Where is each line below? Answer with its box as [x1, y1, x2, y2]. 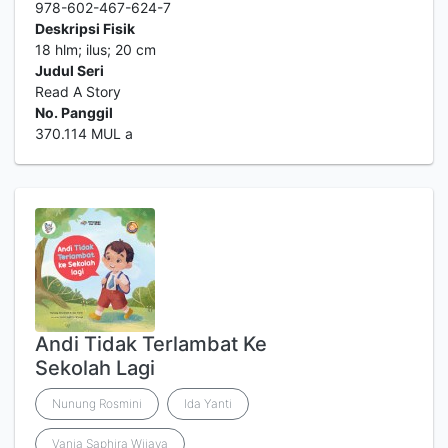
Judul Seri [35, 62, 104, 79]
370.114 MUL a [35, 125, 133, 142]
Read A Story [35, 83, 121, 100]
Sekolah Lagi [35, 356, 155, 380]
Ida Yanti [184, 396, 232, 411]
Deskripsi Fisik [35, 20, 135, 37]
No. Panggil [35, 104, 113, 121]
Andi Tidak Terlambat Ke [35, 332, 267, 356]
